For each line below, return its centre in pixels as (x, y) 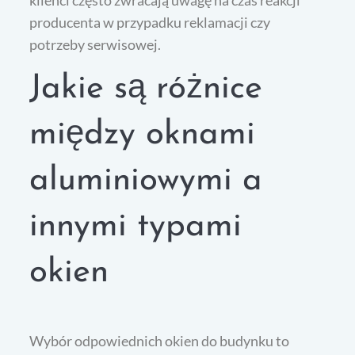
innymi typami (136, 227)
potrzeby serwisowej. (95, 45)
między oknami (143, 136)
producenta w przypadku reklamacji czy (150, 23)
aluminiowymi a (146, 181)
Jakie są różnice (146, 90)
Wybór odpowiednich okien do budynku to (160, 341)
